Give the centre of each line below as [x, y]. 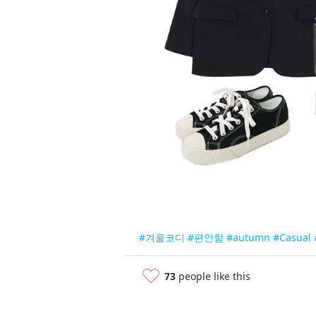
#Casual [292, 238]
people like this [213, 276]
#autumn [248, 238]
